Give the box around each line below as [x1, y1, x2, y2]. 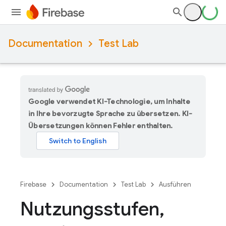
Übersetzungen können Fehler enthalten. [28, 121, 173, 130]
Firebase [20, 180, 46, 189]
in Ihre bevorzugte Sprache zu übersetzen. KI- [28, 109, 193, 118]
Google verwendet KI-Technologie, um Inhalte [28, 97, 190, 106]
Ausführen [159, 180, 191, 189]
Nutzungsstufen [20, 197, 159, 221]
